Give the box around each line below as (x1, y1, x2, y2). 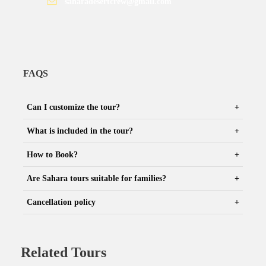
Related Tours (21, 244, 106, 260)
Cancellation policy (27, 197, 96, 207)
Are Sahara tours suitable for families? (27, 173, 166, 183)
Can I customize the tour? (27, 102, 120, 112)
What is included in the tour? (27, 126, 133, 135)
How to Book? (27, 150, 78, 159)
